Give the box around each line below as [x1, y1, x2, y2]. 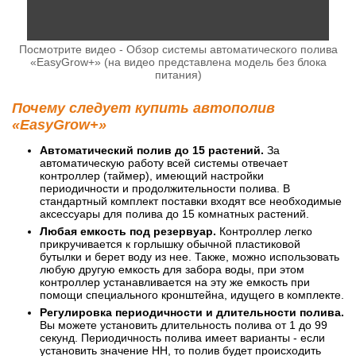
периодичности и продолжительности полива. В [40, 181, 290, 195]
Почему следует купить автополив [12, 99, 275, 116]
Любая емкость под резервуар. [40, 224, 216, 238]
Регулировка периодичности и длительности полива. [40, 305, 344, 319]
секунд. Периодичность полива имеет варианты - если [40, 331, 325, 344]
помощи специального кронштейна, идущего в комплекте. [40, 288, 344, 301]
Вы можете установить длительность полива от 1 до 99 [40, 318, 327, 331]
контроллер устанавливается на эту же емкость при [40, 275, 310, 288]
